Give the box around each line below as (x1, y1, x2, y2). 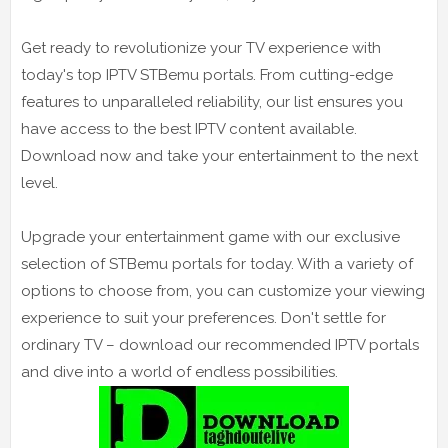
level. (21, 173, 58, 192)
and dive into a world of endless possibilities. (21, 362, 338, 381)
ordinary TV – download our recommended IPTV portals (21, 335, 419, 354)
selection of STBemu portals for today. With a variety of (21, 254, 413, 273)
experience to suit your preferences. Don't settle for (21, 308, 386, 327)
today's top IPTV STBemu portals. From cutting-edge (21, 65, 393, 84)
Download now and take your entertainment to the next (21, 146, 418, 165)
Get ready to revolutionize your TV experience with (21, 38, 381, 57)
